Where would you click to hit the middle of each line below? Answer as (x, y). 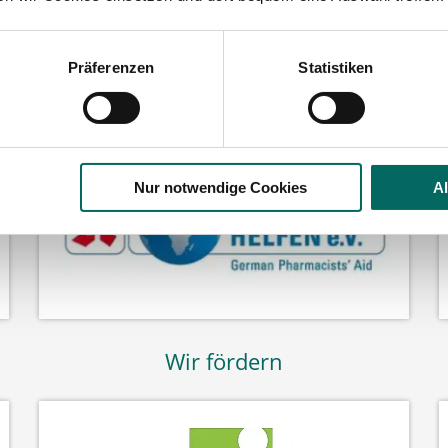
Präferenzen (111, 67)
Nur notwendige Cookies (221, 187)
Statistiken (336, 67)
